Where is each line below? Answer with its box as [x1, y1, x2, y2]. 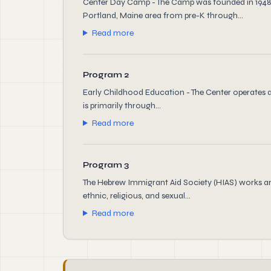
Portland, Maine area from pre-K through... [83, 10, 243, 21]
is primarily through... [83, 100, 161, 111]
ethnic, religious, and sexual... [83, 191, 191, 201]
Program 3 [83, 160, 129, 170]
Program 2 [83, 70, 129, 80]
